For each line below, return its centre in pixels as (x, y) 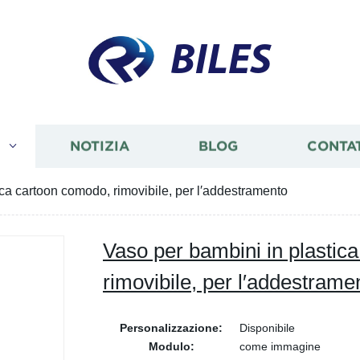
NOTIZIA (99, 146)
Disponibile (267, 328)
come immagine (280, 346)
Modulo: (171, 346)
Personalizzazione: (171, 328)
